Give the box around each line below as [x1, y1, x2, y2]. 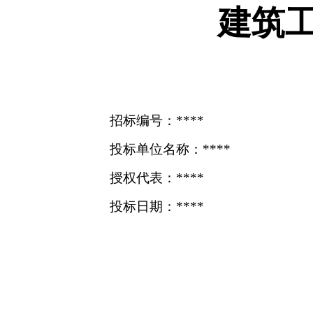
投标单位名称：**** [110, 142, 231, 156]
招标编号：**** [110, 113, 205, 128]
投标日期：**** [110, 199, 205, 214]
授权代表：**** [110, 170, 205, 185]
